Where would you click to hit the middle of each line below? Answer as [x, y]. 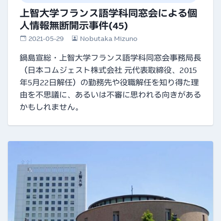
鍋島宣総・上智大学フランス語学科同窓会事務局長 [110, 58]
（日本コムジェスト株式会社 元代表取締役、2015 [108, 70]
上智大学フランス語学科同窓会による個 [109, 13]
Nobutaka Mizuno [109, 39]
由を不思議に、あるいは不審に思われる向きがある [110, 95]
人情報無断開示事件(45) [74, 26]
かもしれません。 [51, 107]
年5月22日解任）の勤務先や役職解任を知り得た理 [109, 83]
